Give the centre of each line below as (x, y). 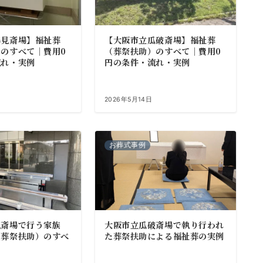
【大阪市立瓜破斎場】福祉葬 (160, 40)
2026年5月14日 (128, 99)
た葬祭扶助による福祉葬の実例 (164, 236)
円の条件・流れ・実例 (147, 62)
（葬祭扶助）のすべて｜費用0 (163, 51)
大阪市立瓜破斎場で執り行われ (164, 225)
